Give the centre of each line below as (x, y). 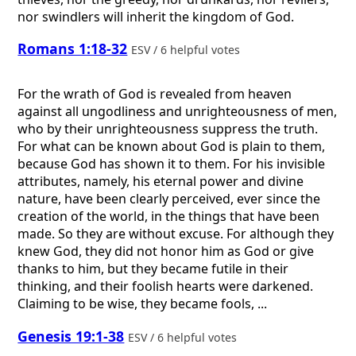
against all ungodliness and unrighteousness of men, (178, 112)
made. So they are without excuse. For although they (176, 234)
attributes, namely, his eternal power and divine (161, 182)
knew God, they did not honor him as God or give (166, 252)
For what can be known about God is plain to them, (172, 147)
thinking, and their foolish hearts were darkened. (166, 286)
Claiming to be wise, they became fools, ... (143, 304)
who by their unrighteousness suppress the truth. (168, 129)
